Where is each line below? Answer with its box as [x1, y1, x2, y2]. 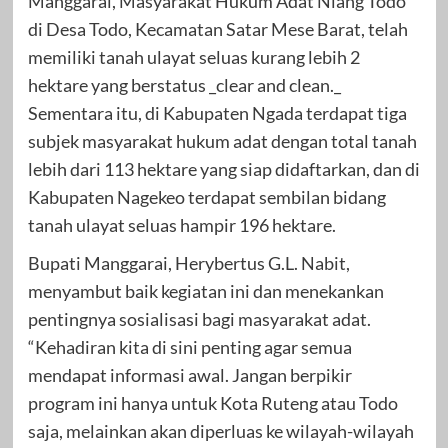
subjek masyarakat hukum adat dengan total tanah [27, 129, 417, 152]
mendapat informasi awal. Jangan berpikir [27, 363, 352, 386]
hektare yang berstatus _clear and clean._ [27, 73, 341, 96]
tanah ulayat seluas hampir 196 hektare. [27, 213, 336, 236]
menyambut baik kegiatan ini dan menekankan [27, 279, 384, 302]
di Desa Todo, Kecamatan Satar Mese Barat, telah [27, 17, 408, 40]
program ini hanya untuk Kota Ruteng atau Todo [27, 391, 398, 414]
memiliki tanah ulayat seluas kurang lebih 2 [27, 45, 360, 68]
